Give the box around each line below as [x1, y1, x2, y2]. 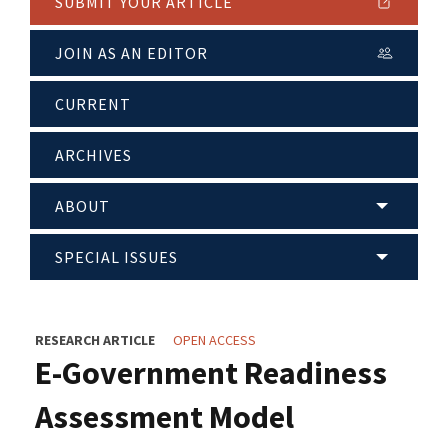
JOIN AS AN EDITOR [55, 43, 208, 64]
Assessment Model [35, 397, 294, 438]
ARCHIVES [55, 145, 132, 166]
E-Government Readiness [35, 353, 387, 394]
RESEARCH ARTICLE [35, 331, 155, 350]
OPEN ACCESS [173, 331, 256, 350]
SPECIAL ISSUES [55, 247, 178, 268]
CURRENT [55, 94, 131, 115]
